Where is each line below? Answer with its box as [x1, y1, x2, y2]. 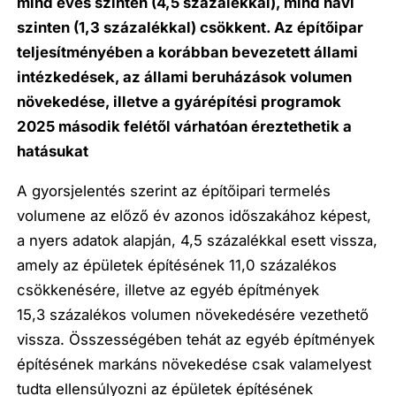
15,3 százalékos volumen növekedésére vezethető [17, 306, 369, 324]
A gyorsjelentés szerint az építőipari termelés [17, 182, 331, 201]
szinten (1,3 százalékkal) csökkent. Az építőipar [17, 19, 364, 37]
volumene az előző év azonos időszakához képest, [17, 207, 372, 225]
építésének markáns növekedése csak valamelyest [17, 355, 372, 374]
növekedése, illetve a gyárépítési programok [17, 93, 342, 111]
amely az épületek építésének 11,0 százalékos [17, 256, 338, 275]
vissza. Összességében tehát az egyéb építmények [17, 331, 376, 349]
